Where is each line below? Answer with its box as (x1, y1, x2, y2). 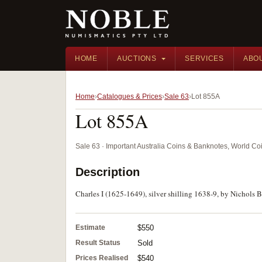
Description (75, 166, 140, 178)
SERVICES (185, 54, 224, 63)
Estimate (75, 223, 105, 232)
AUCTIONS (116, 54, 157, 63)
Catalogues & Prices (97, 92, 162, 101)
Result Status (75, 239, 120, 247)
